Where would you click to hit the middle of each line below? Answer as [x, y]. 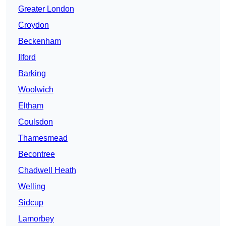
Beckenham [40, 41]
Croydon [34, 25]
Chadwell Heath [47, 171]
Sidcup [31, 203]
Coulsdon [36, 122]
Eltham [31, 106]
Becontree [37, 154]
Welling [32, 187]
